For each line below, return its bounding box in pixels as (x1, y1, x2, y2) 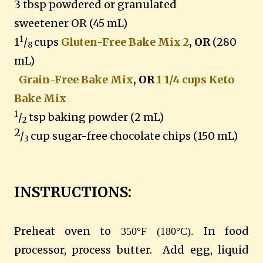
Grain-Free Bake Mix (19, 72, 133, 86)
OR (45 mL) (69, 16, 127, 30)
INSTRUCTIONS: (14, 183, 131, 201)
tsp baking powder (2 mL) (29, 110, 164, 124)
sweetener (14, 16, 69, 30)
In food (203, 224, 249, 238)
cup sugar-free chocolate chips (31, 129, 191, 143)
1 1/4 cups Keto (157, 72, 234, 86)
